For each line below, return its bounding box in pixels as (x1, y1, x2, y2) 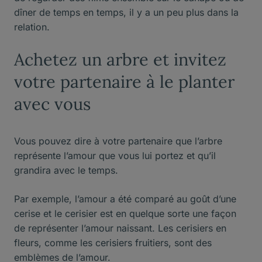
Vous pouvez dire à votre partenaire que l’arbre (14, 135, 222, 147)
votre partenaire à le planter (14, 70, 235, 92)
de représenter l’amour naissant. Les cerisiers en (14, 222, 226, 234)
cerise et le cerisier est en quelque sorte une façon (14, 207, 236, 219)
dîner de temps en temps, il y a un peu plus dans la (14, 6, 239, 18)
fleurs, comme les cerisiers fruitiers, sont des (14, 236, 212, 249)
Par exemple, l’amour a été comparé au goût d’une (14, 192, 236, 205)
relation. (14, 20, 50, 33)
